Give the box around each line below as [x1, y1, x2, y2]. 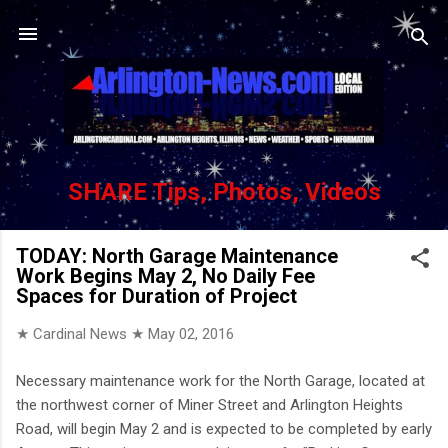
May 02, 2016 [148, 325, 234, 344]
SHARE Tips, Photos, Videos [67, 178, 381, 207]
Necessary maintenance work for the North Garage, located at [16, 371, 425, 390]
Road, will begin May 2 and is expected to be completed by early [16, 419, 432, 438]
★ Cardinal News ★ [16, 325, 148, 344]
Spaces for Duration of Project [16, 284, 297, 309]
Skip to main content [156, 16, 292, 34]
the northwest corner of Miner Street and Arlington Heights [16, 395, 403, 414]
